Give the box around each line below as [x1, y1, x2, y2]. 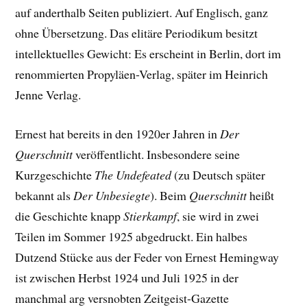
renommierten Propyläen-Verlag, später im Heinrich [15, 66, 269, 83]
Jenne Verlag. [15, 86, 82, 103]
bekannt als [15, 187, 74, 204]
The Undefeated [95, 167, 172, 184]
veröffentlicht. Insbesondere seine [73, 146, 241, 163]
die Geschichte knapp [15, 208, 124, 225]
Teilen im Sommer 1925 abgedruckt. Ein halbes [15, 228, 248, 245]
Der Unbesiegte [73, 187, 151, 204]
